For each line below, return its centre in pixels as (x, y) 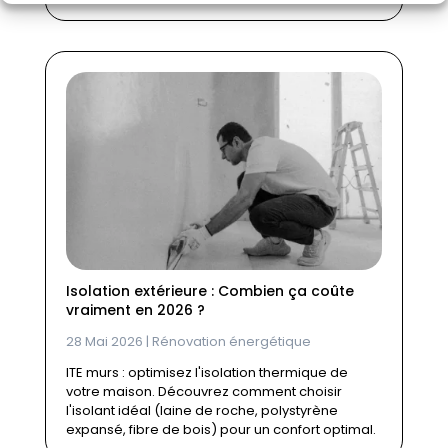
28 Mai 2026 (104, 341)
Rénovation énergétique (231, 341)
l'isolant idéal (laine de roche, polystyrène (201, 410)
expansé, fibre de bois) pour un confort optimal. (220, 429)
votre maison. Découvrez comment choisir (203, 391)
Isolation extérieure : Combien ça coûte (209, 290)
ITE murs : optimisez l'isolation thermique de (206, 372)
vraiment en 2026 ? (135, 309)
